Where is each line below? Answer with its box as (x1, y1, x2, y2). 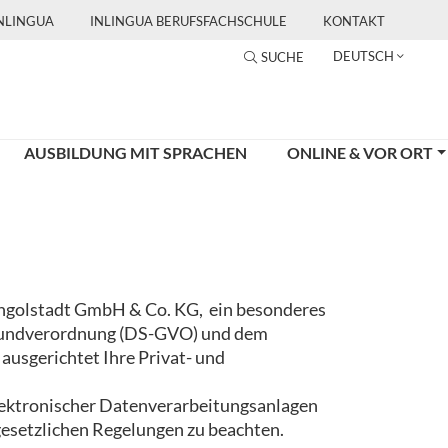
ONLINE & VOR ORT (286, 143, 433, 162)
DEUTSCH (332, 48, 394, 64)
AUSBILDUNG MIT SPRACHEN (23, 143, 247, 162)
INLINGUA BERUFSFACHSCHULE (90, 13, 287, 29)
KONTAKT (323, 13, 385, 29)
